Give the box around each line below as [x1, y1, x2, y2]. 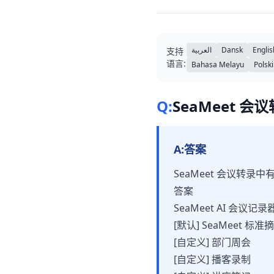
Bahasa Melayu [191, 59, 245, 70]
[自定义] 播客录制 [174, 253, 251, 266]
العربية [191, 45, 212, 55]
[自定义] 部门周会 [174, 235, 251, 249]
